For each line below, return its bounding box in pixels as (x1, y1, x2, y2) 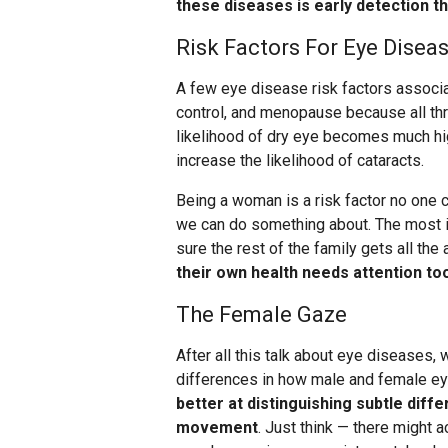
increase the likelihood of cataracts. (176, 151, 424, 171)
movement (176, 418, 258, 438)
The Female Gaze (176, 302, 347, 328)
